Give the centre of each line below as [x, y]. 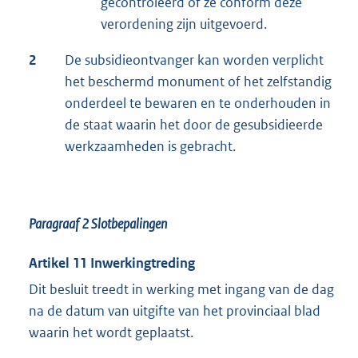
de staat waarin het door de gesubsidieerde [194, 125]
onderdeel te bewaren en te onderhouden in [198, 103]
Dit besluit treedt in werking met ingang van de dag [181, 290]
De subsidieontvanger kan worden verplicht [194, 60]
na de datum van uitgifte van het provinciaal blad [175, 311]
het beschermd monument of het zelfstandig [198, 82]
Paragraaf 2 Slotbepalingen [98, 224]
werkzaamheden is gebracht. [150, 147]
